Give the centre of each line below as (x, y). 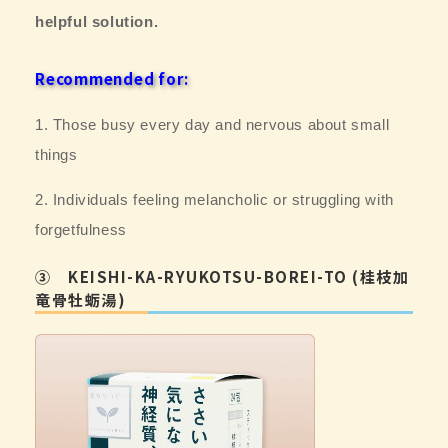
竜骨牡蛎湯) (80, 299)
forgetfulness (81, 229)
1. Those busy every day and (140, 124)
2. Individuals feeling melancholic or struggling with (214, 199)
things (56, 154)
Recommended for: (112, 78)
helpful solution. (97, 21)
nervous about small (317, 124)
